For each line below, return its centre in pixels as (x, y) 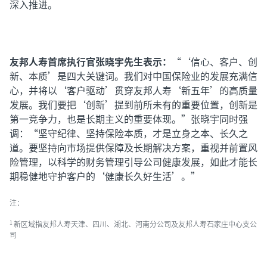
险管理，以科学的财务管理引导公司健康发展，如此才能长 (133, 162)
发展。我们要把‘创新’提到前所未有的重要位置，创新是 (133, 104)
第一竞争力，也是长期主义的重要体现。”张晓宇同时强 (129, 119)
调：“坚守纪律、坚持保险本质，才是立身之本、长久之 (129, 133)
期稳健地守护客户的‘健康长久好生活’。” (105, 176)
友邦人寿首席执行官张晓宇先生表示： (91, 61)
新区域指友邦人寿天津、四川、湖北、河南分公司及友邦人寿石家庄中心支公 (135, 224)
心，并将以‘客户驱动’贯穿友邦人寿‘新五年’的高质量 (133, 90)
